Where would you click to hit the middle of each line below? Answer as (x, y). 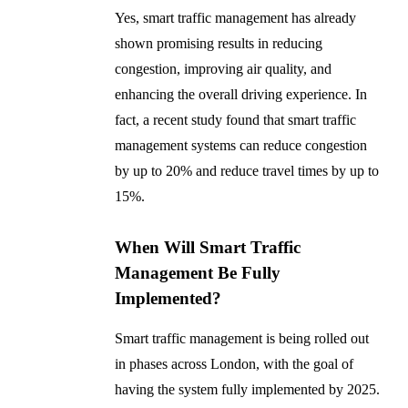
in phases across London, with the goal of (235, 364)
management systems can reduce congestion (241, 146)
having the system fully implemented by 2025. (248, 390)
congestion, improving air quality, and (224, 69)
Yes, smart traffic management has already (236, 18)
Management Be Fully (198, 273)
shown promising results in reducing (219, 44)
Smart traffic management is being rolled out (242, 339)
